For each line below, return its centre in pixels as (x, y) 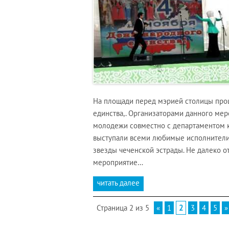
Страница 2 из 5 (123, 208)
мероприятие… (118, 162)
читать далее (118, 183)
